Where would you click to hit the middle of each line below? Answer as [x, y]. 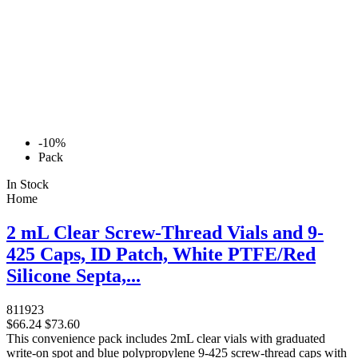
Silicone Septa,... [74, 276]
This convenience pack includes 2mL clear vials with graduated [166, 339]
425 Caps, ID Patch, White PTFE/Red [161, 255]
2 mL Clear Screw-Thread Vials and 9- [165, 233]
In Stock [28, 185]
